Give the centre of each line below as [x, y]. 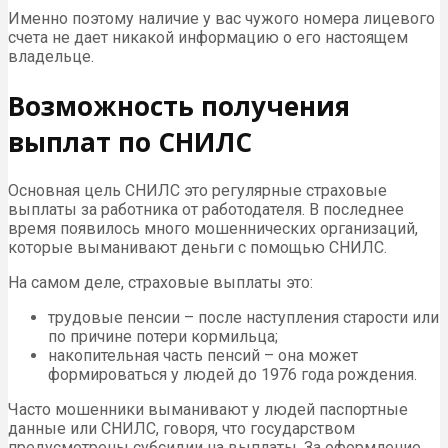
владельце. [51, 56]
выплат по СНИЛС [130, 141]
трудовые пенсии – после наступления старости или [243, 318]
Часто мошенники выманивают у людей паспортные [208, 410]
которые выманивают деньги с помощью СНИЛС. [197, 248]
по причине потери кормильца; [163, 337]
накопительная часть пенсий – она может [203, 356]
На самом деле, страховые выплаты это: [160, 283]
